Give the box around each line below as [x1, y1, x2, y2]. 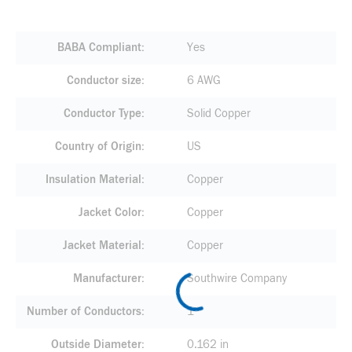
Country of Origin [54, 140, 141, 153]
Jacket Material [62, 239, 141, 252]
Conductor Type [63, 107, 141, 120]
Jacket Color [78, 206, 141, 219]
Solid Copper [186, 107, 251, 120]
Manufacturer [72, 272, 141, 285]
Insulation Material [45, 173, 141, 186]
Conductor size [66, 74, 141, 87]
